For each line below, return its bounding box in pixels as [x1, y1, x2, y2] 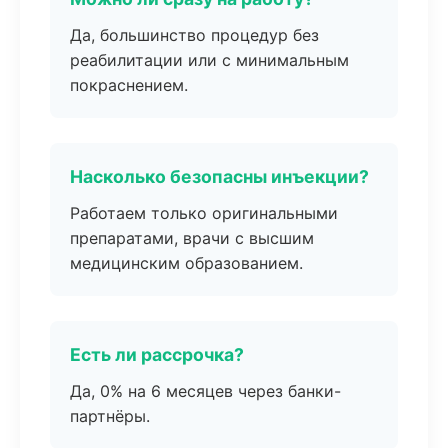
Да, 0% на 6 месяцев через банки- [70, 381, 341, 401]
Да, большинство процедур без [70, 25, 319, 45]
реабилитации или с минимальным [70, 50, 349, 70]
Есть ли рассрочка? [70, 344, 244, 365]
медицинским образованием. [70, 253, 303, 273]
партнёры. [70, 406, 150, 426]
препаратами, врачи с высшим [70, 228, 314, 248]
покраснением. [70, 75, 188, 95]
